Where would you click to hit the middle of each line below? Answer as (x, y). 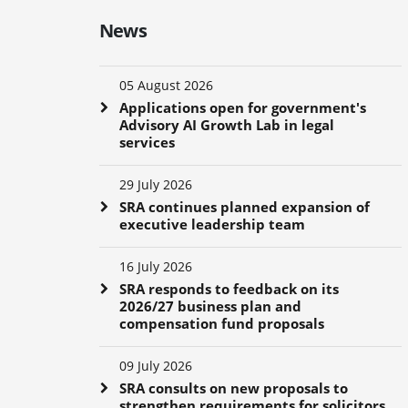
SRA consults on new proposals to (233, 388)
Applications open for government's (242, 107)
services (147, 142)
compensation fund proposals (221, 323)
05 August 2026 (166, 85)
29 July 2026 (155, 184)
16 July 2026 (155, 266)
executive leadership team (212, 224)
